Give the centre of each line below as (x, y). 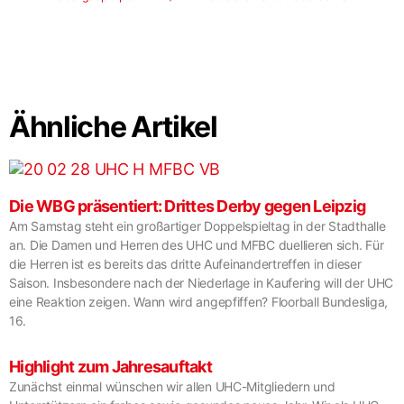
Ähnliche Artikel (113, 127)
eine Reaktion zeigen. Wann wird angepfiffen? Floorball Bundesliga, (199, 302)
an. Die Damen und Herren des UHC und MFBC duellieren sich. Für (197, 245)
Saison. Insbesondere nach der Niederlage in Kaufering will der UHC (202, 283)
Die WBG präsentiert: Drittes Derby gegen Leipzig (188, 206)
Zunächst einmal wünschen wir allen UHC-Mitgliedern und (172, 386)
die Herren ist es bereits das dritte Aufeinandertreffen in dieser (185, 264)
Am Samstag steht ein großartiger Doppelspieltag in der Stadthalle (197, 226)
